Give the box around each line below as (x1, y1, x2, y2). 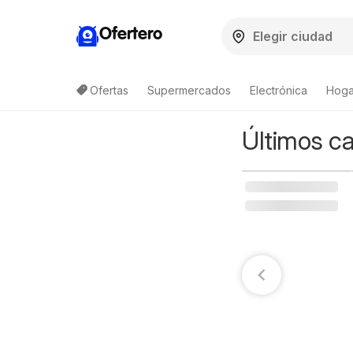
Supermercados (147, 84, 231, 97)
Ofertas (90, 84, 128, 97)
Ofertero (99, 25, 162, 43)
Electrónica (250, 84, 307, 97)
